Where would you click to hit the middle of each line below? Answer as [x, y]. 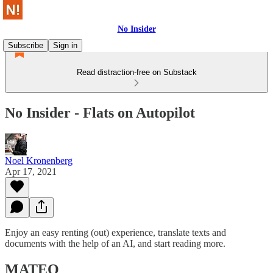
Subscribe [26, 45]
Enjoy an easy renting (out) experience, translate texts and [115, 232]
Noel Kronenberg [39, 160]
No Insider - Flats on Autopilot [100, 112]
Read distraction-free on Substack [136, 72]
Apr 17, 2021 [31, 171]
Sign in [65, 45]
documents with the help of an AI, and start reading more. [115, 243]
